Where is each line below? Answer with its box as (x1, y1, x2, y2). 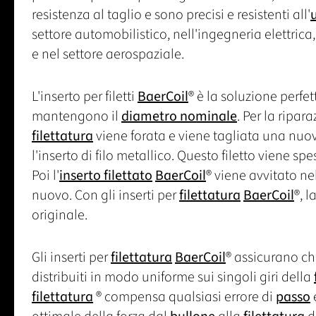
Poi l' (32, 165, 59, 186)
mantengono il (32, 106, 121, 126)
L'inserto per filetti (32, 86, 138, 107)
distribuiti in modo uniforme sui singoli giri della (32, 267, 314, 287)
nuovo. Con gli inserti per (32, 185, 179, 205)
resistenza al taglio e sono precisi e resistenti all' (32, 4, 310, 25)
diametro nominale (121, 106, 237, 126)
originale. (32, 205, 87, 225)
